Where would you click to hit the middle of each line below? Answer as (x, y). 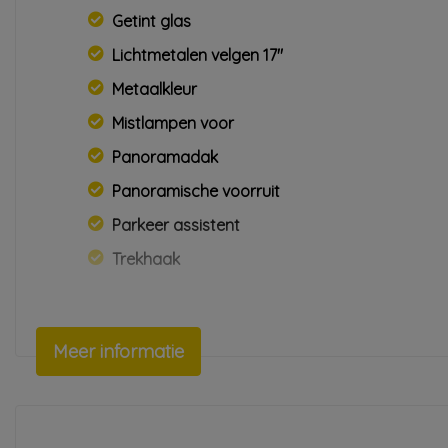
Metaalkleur (154, 89)
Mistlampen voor (173, 123)
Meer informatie (118, 351)
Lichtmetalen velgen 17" (197, 55)
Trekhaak (146, 259)
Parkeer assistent (176, 225)
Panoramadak (165, 157)
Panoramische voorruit (196, 191)
